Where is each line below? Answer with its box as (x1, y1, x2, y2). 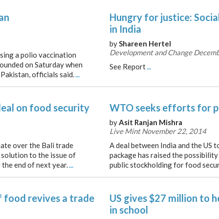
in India (109, 23, 141, 35)
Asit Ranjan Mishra (119, 118, 182, 127)
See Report (109, 62, 146, 71)
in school (109, 204, 148, 216)
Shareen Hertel (119, 39, 171, 48)
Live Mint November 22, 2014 (109, 127, 206, 135)
